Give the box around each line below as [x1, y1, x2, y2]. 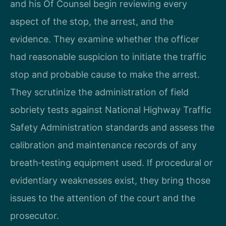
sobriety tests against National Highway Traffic [10, 104, 211, 116]
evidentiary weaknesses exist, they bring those [10, 175, 210, 186]
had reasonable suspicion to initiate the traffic [10, 51, 206, 63]
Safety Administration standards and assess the [10, 122, 214, 133]
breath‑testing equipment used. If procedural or [10, 157, 213, 168]
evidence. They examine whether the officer [10, 34, 199, 45]
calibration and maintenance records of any [10, 140, 197, 151]
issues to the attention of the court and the [10, 193, 195, 204]
